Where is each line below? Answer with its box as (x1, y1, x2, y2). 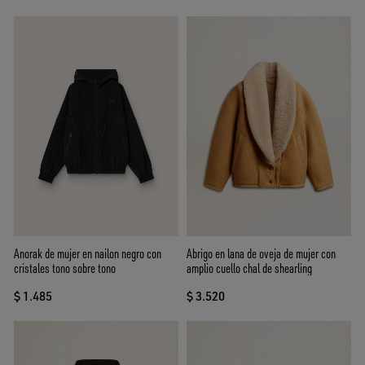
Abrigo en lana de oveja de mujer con (187, 244, 336, 262)
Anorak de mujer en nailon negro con (14, 244, 161, 262)
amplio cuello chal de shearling (187, 259, 312, 276)
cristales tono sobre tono (14, 259, 116, 276)
